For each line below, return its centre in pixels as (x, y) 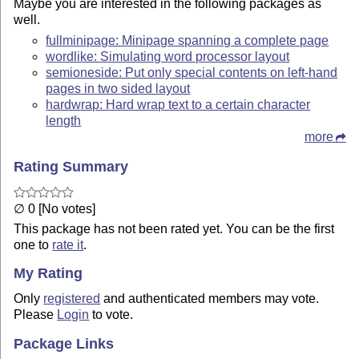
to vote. (111, 315)
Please (36, 315)
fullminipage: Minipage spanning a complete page (188, 41)
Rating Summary (71, 167)
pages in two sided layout (118, 89)
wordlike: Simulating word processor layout (168, 57)
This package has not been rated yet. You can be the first (174, 228)
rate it (68, 244)
